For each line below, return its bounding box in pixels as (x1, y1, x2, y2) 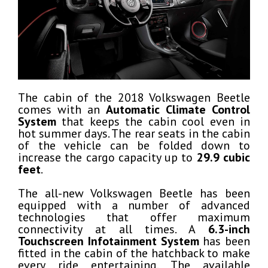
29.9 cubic (196, 149, 251, 165)
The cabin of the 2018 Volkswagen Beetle (18, 89, 250, 105)
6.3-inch (208, 221, 250, 237)
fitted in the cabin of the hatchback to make (18, 245, 250, 261)
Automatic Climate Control (106, 101, 250, 117)
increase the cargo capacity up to (18, 149, 197, 165)
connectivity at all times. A (18, 221, 208, 237)
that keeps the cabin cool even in (56, 113, 250, 129)
